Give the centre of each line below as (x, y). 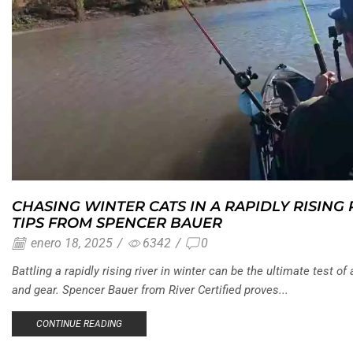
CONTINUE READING (79, 323)
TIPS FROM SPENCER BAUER (117, 222)
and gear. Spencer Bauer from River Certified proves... (150, 290)
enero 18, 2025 (70, 243)
